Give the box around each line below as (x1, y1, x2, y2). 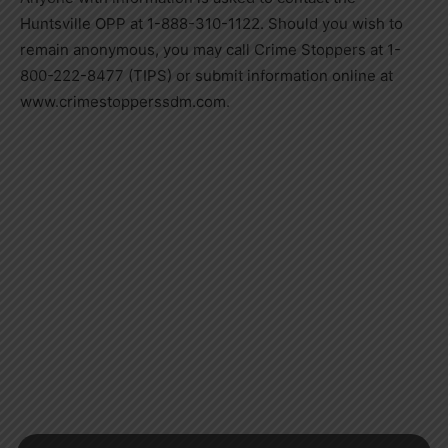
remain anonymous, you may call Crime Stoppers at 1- (20, 40, 401, 60)
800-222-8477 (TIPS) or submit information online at (20, 66, 393, 86)
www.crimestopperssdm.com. (20, 92, 230, 112)
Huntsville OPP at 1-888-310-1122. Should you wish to (20, 14, 403, 34)
